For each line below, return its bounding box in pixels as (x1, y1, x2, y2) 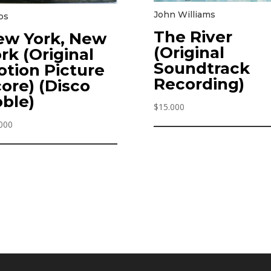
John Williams (153, 8, 215, 20)
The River (153, 27, 232, 47)
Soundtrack (153, 58, 250, 78)
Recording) (153, 74, 244, 94)
